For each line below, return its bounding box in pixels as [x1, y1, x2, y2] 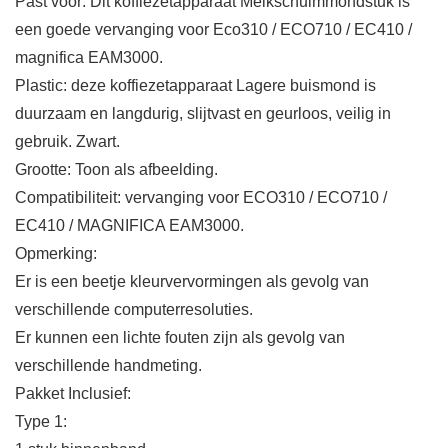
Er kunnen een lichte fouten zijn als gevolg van [15, 329, 345, 347]
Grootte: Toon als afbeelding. [15, 161, 218, 179]
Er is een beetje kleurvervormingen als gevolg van [15, 273, 369, 291]
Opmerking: [15, 245, 97, 263]
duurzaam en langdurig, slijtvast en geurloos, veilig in [15, 105, 391, 123]
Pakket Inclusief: [15, 385, 131, 403]
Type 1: [15, 413, 67, 431]
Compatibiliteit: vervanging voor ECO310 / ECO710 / [15, 189, 387, 207]
